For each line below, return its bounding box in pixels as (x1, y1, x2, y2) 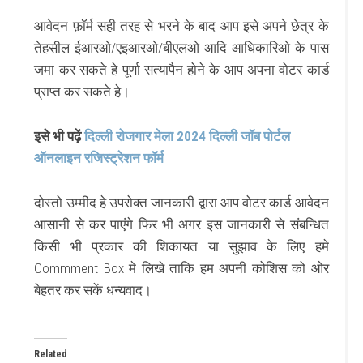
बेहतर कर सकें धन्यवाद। (34, 281, 152, 298)
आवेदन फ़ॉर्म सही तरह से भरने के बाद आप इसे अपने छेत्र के (34, 17, 329, 34)
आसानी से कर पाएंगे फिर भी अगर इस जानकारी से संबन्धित (34, 216, 329, 233)
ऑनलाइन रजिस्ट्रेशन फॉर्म (34, 149, 164, 166)
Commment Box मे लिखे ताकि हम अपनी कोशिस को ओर (34, 259, 329, 276)
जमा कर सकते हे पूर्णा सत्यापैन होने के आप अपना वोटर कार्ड (34, 61, 329, 78)
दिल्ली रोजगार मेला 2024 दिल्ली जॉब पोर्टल (84, 127, 291, 144)
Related (34, 348, 68, 360)
